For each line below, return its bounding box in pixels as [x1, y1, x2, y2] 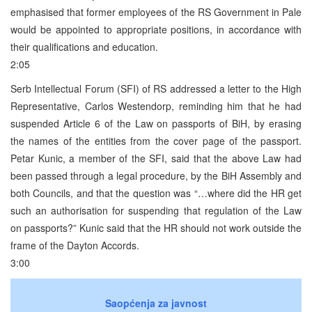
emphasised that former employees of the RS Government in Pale [10, 4, 302, 19]
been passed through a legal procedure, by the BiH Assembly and [10, 168, 302, 182]
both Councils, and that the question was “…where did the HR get [10, 185, 302, 200]
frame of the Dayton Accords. [10, 237, 139, 252]
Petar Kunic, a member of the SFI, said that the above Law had [10, 150, 302, 165]
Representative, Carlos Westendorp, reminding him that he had [10, 98, 302, 113]
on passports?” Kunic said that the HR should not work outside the [10, 220, 302, 235]
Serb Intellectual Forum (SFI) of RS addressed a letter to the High [10, 81, 302, 95]
